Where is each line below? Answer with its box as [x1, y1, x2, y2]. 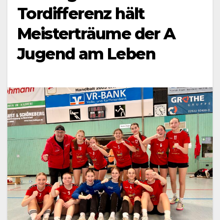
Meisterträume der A [17, 24, 175, 44]
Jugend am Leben [17, 44, 155, 64]
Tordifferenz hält [17, 4, 145, 24]
